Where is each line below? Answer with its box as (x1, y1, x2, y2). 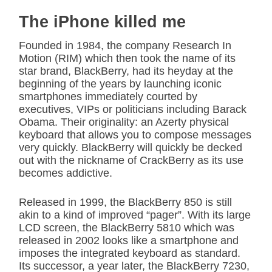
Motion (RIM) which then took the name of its (19, 52, 236, 65)
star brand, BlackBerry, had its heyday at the (19, 65, 233, 78)
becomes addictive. (19, 167, 112, 180)
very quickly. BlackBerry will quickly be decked (19, 141, 242, 154)
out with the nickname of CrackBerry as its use (19, 154, 243, 167)
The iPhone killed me (19, 13, 186, 32)
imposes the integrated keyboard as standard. (19, 247, 240, 260)
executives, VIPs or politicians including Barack (19, 103, 246, 116)
